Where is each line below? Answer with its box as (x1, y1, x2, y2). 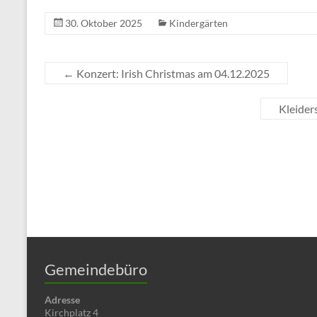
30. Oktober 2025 (65, 17, 142, 29)
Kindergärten (169, 17, 228, 29)
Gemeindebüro (45, 260, 147, 279)
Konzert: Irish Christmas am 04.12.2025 (74, 67, 270, 80)
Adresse (45, 294, 80, 306)
